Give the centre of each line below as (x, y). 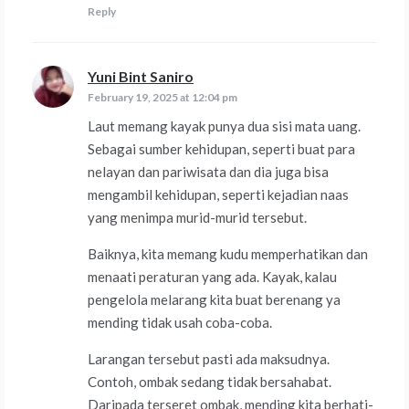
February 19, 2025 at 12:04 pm (163, 98)
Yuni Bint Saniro (141, 77)
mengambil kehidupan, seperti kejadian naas (218, 195)
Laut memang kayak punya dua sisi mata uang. (224, 126)
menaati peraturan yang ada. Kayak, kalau (212, 277)
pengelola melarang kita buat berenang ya (214, 300)
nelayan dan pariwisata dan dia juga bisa (208, 172)
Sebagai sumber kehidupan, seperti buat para (221, 149)
